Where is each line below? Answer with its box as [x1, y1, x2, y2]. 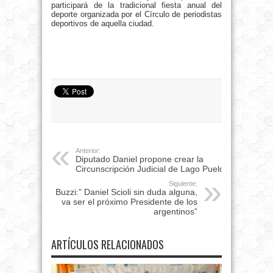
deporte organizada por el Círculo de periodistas [51, 10, 222, 19]
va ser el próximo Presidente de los [62, 197, 197, 207]
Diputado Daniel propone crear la [76, 154, 204, 165]
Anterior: [76, 147, 101, 155]
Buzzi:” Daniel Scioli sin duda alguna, [55, 187, 197, 197]
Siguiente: [169, 180, 197, 188]
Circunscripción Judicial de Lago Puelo [76, 164, 224, 174]
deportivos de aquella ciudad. [51, 19, 154, 29]
